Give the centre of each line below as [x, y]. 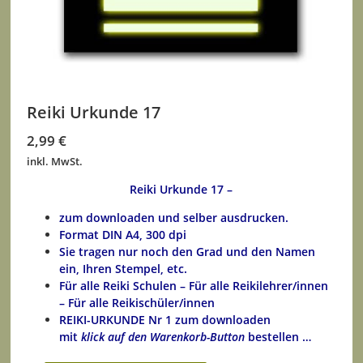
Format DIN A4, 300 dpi [123, 235]
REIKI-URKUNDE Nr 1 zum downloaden [165, 320]
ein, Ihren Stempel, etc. [124, 269]
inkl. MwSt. [55, 162]
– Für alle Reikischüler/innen [137, 303]
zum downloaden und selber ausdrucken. [174, 218]
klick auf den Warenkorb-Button [163, 337]
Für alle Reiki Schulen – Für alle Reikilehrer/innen [194, 286]
